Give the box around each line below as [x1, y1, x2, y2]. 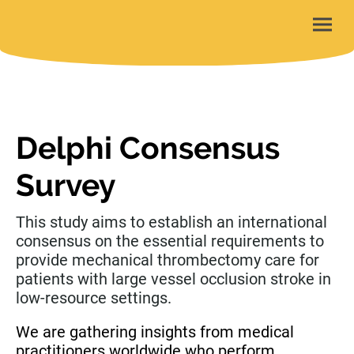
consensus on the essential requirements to [16, 232, 324, 251]
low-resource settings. [16, 288, 175, 308]
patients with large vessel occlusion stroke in [16, 269, 331, 289]
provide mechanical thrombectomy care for [16, 250, 319, 270]
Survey [16, 167, 115, 204]
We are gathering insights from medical [16, 322, 294, 342]
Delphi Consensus [16, 130, 280, 167]
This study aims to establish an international [16, 213, 327, 232]
